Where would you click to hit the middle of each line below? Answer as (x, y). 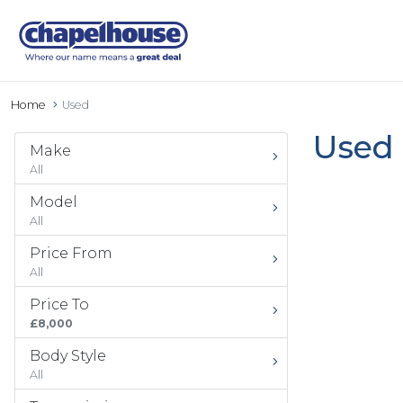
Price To (59, 304)
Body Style (68, 356)
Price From (71, 253)
